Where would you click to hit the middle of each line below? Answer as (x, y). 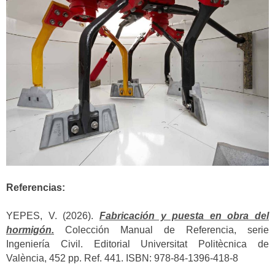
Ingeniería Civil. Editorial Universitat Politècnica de (137, 244)
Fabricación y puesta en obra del (184, 216)
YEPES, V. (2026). (53, 216)
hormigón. (30, 230)
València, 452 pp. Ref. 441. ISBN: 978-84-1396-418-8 (122, 258)
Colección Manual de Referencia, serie (161, 230)
